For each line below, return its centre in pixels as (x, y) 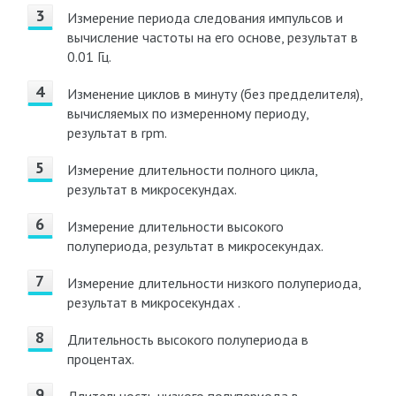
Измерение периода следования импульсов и (205, 18)
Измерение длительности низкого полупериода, (213, 283)
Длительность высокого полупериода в (187, 339)
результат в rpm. (117, 133)
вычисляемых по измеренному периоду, (187, 113)
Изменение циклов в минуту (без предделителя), (214, 94)
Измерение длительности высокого (175, 226)
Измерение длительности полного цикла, (192, 170)
